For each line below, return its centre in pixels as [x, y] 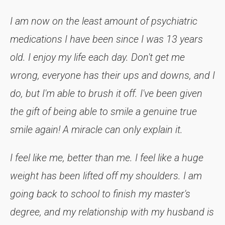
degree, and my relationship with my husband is [112, 212]
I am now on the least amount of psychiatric [104, 21]
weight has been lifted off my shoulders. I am [106, 176]
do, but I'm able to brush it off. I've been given [106, 94]
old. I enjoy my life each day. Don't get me [97, 58]
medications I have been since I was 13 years [106, 39]
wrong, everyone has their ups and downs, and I [113, 76]
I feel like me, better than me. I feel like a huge [107, 158]
